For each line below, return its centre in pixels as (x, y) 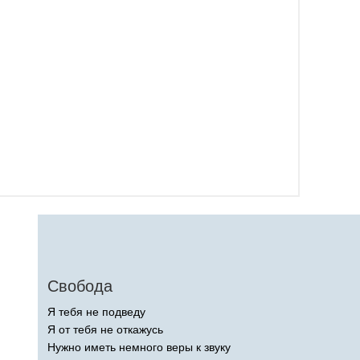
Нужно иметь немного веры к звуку (139, 347)
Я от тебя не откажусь (105, 329)
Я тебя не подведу (96, 311)
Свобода (80, 286)
